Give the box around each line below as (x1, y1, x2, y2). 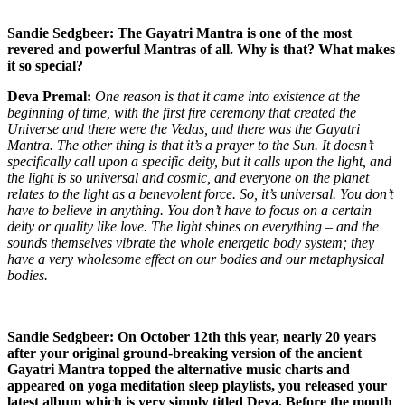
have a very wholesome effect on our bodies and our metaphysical (7, 250, 384, 267)
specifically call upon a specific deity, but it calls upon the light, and (7, 153, 391, 169)
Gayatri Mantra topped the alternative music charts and (7, 361, 350, 377)
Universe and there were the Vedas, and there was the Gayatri (7, 120, 360, 137)
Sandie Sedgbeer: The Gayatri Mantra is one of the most (7, 24, 352, 41)
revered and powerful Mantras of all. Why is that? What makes (7, 41, 395, 57)
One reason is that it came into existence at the (95, 88, 360, 104)
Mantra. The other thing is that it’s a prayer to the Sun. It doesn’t (7, 137, 373, 153)
